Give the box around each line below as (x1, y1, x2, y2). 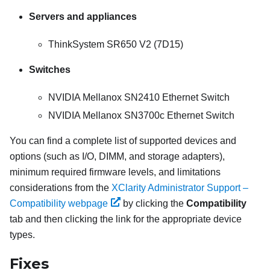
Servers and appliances (29, 11, 137, 22)
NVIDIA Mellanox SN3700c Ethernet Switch (48, 110, 234, 121)
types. (10, 230, 35, 240)
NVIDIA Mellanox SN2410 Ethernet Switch (48, 92, 230, 102)
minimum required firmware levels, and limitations (10, 167, 221, 177)
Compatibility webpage (10, 198, 108, 209)
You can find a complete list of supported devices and (10, 136, 236, 146)
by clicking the (120, 198, 186, 209)
